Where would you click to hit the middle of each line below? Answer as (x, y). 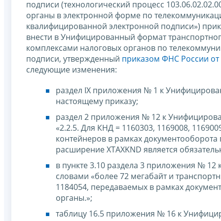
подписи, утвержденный (74, 58)
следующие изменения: (72, 69)
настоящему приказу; (97, 101)
